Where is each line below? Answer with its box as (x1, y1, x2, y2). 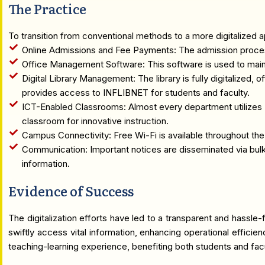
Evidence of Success (8, 181, 134, 201)
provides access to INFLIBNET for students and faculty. (21, 87, 250, 98)
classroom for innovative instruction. (21, 115, 169, 127)
